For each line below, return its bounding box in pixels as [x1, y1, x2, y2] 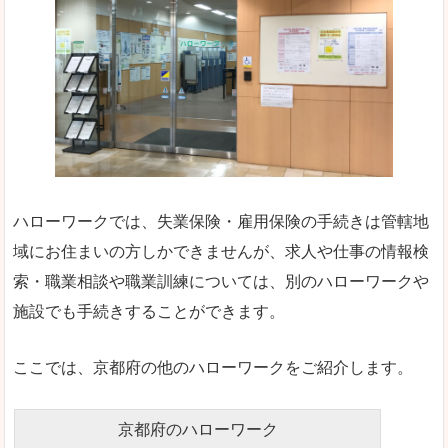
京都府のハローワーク [117, 421, 278, 439]
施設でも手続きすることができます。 [13, 303, 285, 321]
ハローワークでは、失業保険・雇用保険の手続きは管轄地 [13, 213, 429, 231]
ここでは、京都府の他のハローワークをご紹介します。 [13, 358, 413, 376]
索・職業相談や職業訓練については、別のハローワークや [13, 273, 429, 291]
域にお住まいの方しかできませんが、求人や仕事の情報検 [13, 243, 429, 261]
